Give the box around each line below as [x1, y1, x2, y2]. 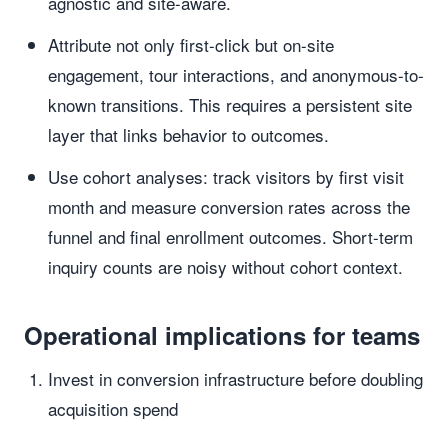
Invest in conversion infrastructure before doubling [48, 366, 423, 391]
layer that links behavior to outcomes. [48, 122, 329, 147]
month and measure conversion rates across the [48, 194, 410, 219]
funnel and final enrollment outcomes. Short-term [48, 224, 413, 249]
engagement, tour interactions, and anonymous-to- [48, 62, 424, 87]
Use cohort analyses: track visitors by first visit [48, 164, 404, 189]
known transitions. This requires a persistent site [48, 92, 412, 117]
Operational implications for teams [24, 318, 420, 352]
